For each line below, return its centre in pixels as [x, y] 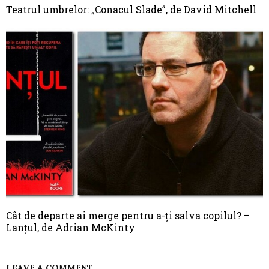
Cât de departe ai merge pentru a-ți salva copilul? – [128, 216]
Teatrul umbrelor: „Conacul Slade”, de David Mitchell [131, 9]
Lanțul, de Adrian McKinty [71, 228]
